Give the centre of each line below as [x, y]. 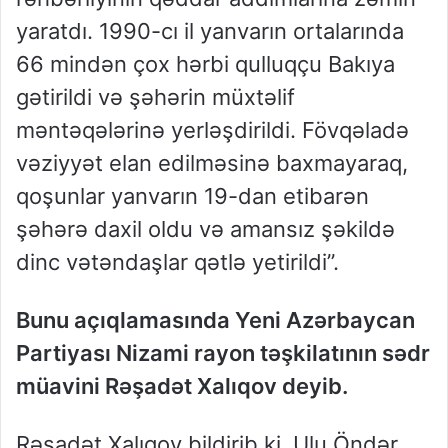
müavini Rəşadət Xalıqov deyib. [182, 386]
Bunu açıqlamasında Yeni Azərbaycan [215, 320]
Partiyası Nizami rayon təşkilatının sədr [223, 353]
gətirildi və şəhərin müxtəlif [155, 97]
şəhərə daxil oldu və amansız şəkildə [205, 229]
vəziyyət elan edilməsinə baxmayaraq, [212, 163]
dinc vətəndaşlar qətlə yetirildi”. [177, 262]
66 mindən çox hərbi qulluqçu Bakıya [205, 64]
